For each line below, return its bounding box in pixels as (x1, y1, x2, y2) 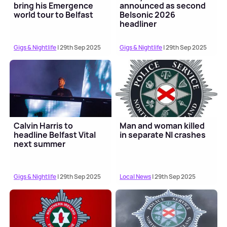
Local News (120, 172, 152, 181)
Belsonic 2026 (120, 9, 176, 21)
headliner (120, 18, 157, 30)
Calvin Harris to (14, 120, 73, 132)
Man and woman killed (120, 120, 205, 132)
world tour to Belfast (14, 9, 94, 21)
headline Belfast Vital (14, 129, 96, 141)
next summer (14, 138, 66, 150)
